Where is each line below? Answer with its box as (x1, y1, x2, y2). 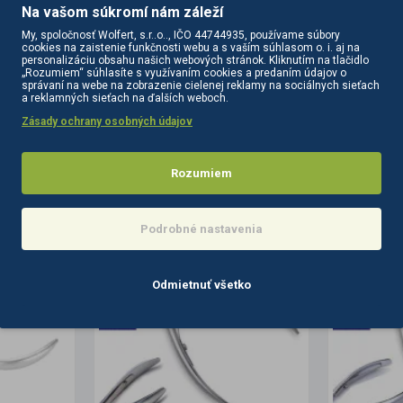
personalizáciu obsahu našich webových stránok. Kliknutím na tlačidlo (22, 54, 369, 67)
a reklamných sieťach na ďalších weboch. (22, 92, 228, 104)
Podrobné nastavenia (140, 222, 263, 236)
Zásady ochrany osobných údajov (22, 115, 193, 128)
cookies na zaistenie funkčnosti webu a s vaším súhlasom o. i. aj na (22, 41, 360, 54)
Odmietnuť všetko (152, 278, 251, 291)
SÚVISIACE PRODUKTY (223, 166, 371, 182)
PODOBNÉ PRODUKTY (32, 166, 179, 182)
